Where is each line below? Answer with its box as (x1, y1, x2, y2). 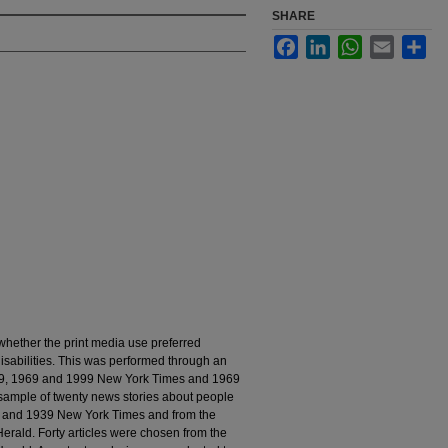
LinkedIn (330, 36, 377, 50)
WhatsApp (362, 36, 418, 50)
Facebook (298, 36, 352, 50)
